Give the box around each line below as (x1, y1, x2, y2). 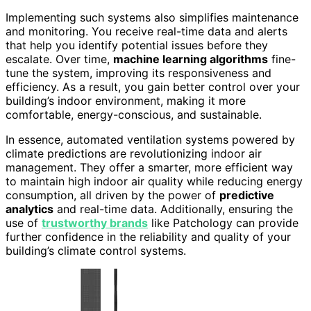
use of (6, 215, 42, 230)
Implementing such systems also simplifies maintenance (6, 10, 299, 24)
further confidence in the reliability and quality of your (6, 229, 291, 244)
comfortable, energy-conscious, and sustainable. (6, 107, 262, 121)
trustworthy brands (42, 215, 148, 230)
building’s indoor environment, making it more (6, 93, 246, 108)
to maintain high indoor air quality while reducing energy (6, 174, 303, 188)
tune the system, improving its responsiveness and (6, 65, 271, 80)
